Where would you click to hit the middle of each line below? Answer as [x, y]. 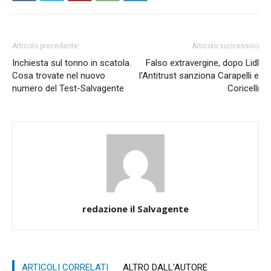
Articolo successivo [225, 46]
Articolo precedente [45, 46]
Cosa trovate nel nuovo [59, 75]
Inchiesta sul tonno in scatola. [72, 63]
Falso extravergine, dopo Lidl [202, 63]
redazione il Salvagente [135, 208]
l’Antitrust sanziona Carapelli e [199, 75]
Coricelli [243, 88]
